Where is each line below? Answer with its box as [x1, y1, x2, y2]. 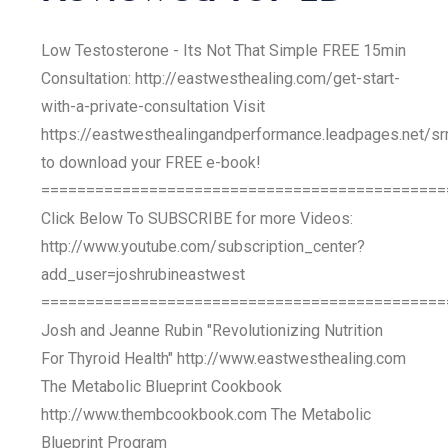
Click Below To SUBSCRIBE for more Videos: [41, 209, 354, 228]
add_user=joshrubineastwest [41, 265, 246, 284]
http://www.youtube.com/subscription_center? [41, 237, 366, 256]
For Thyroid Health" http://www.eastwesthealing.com [41, 349, 407, 368]
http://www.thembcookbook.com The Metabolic [41, 405, 372, 424]
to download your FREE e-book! [41, 153, 262, 172]
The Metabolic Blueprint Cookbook [41, 377, 283, 396]
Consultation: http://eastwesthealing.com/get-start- [41, 69, 401, 88]
